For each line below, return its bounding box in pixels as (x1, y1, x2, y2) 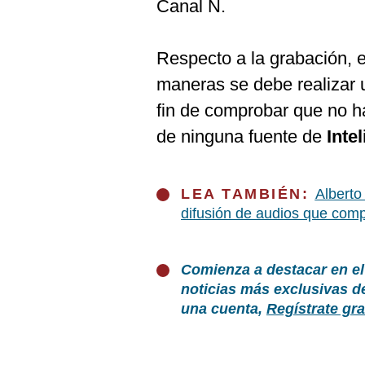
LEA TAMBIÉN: (181, 186, 315, 202)
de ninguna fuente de (156, 126, 327, 147)
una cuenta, (181, 301, 266, 317)
